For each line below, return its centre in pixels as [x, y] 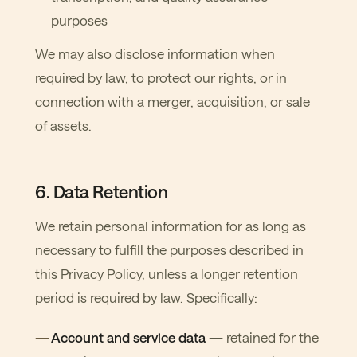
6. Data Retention [102, 191]
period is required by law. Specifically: [146, 297]
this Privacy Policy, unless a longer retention [167, 273]
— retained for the [262, 337]
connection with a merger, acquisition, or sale [173, 101]
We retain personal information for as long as [171, 226]
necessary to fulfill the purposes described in [169, 249]
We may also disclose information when [155, 53]
